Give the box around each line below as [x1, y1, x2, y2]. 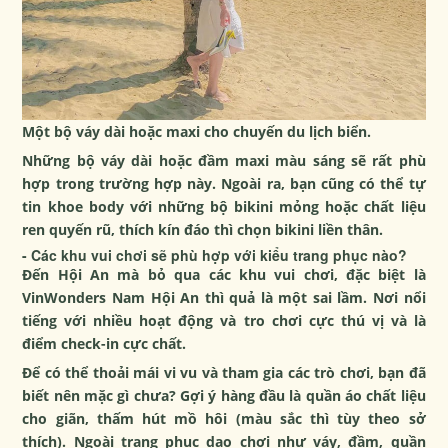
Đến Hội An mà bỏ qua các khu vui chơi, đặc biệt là [22, 265, 426, 285]
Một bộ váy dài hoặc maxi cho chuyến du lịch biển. [22, 122, 372, 142]
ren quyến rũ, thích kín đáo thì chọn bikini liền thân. [22, 220, 384, 240]
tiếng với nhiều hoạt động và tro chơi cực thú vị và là [22, 311, 426, 331]
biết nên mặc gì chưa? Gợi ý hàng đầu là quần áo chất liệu [22, 386, 426, 406]
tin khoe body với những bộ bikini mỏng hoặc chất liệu [22, 197, 426, 217]
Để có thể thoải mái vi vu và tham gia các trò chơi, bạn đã [22, 363, 426, 383]
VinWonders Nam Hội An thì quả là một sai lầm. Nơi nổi [22, 288, 426, 308]
